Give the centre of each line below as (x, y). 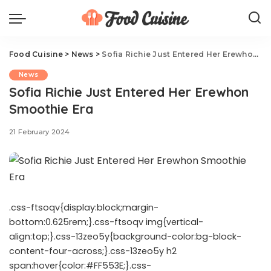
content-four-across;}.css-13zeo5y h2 (93, 251)
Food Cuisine (36, 54)
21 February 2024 (40, 132)
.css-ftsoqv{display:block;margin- (84, 207)
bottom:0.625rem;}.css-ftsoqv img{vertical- (106, 222)
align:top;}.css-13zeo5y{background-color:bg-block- (125, 237)
